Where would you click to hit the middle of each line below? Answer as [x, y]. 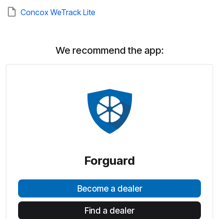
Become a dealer [109, 188]
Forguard [109, 161]
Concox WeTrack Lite [58, 12]
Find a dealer [109, 210]
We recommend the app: [109, 50]
